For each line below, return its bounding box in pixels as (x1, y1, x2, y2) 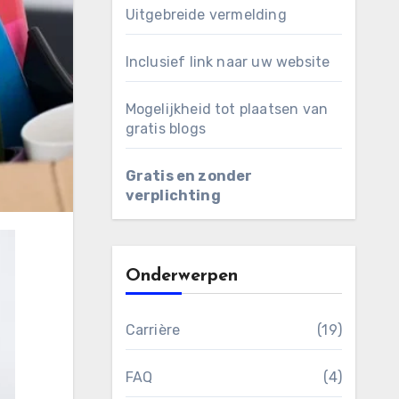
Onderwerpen (125, 267, 238, 285)
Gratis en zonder (125, 167, 253, 184)
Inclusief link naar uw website (125, 53, 330, 70)
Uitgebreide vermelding (125, 6, 287, 23)
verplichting (125, 187, 221, 204)
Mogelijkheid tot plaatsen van (125, 101, 329, 118)
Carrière (125, 322, 181, 338)
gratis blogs (125, 120, 206, 137)
